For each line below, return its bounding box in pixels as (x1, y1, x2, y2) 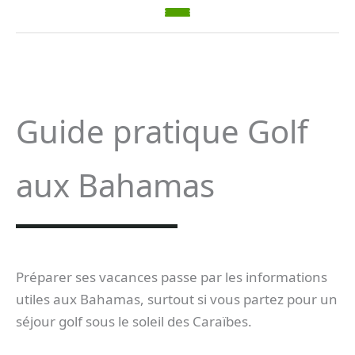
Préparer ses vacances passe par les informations (16, 268, 327, 287)
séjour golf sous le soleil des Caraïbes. (16, 312, 252, 331)
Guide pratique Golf (16, 109, 308, 154)
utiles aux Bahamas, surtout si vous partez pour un (16, 290, 338, 309)
